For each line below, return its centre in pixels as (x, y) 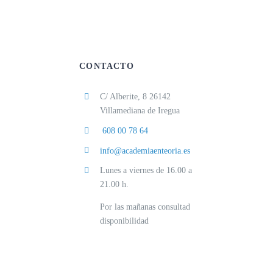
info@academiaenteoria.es (145, 151)
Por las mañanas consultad (145, 207)
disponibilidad (124, 221)
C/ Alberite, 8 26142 (135, 97)
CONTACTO (107, 66)
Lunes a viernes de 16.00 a (146, 171)
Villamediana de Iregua (140, 111)
